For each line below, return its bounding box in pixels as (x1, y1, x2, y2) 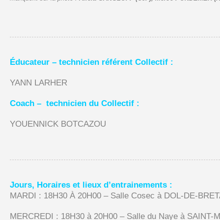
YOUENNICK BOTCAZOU (9, 119, 106, 129)
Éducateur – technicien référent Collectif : (9, 57, 173, 67)
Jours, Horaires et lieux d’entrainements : (9, 180, 172, 190)
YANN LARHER (9, 78, 67, 87)
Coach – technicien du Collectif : (9, 98, 139, 108)
